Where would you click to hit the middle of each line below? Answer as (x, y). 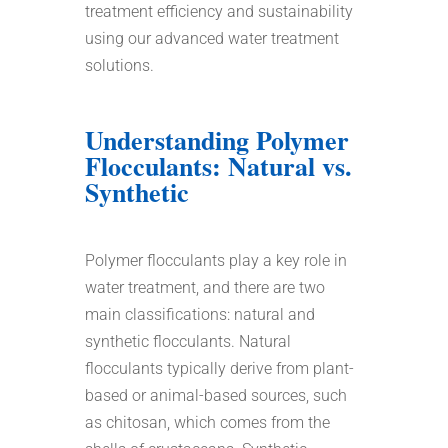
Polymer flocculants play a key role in (215, 260)
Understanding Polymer (216, 139)
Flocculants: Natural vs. (218, 165)
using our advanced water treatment (211, 38)
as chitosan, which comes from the (207, 422)
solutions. (119, 65)
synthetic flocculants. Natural (187, 341)
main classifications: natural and (199, 314)
